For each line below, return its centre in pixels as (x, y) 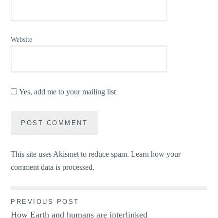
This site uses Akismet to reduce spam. (71, 154)
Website (22, 39)
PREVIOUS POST (45, 202)
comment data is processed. (53, 167)
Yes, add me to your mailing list (67, 91)
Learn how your (156, 154)
